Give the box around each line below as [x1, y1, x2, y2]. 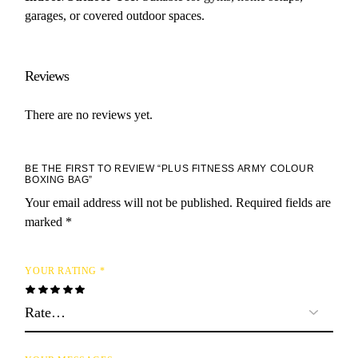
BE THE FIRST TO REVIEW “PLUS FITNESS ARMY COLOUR [25, 162, 315, 174]
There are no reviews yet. [25, 107, 153, 121]
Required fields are [236, 195, 332, 209]
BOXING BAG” [25, 173, 93, 185]
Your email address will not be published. [25, 195, 233, 209]
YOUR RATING [25, 265, 100, 276]
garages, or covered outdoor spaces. [25, 8, 205, 22]
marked [25, 214, 66, 229]
